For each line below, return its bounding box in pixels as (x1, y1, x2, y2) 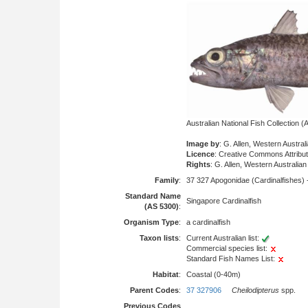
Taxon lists (140, 234, 179, 242)
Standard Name (125, 192, 181, 200)
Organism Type (124, 218, 179, 226)
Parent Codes (130, 286, 179, 294)
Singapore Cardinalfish (186, 197, 261, 205)
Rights (186, 159, 210, 168)
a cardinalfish (186, 218, 230, 226)
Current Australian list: (186, 234, 261, 242)
